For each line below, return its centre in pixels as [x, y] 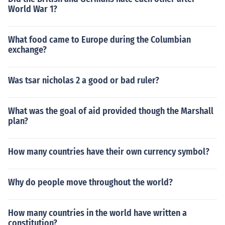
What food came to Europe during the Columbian [99, 40]
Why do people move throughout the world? [90, 182]
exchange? [27, 50]
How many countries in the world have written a [97, 213]
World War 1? [33, 9]
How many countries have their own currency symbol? [109, 152]
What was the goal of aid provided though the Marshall [111, 111]
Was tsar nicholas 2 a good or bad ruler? [84, 80]
